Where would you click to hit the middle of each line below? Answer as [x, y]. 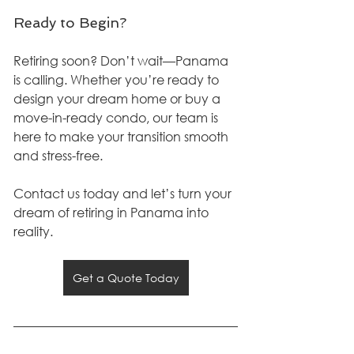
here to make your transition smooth [122, 136]
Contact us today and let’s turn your [124, 193]
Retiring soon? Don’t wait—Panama [122, 60]
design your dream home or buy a [119, 98]
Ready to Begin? [70, 22]
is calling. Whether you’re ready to [118, 79]
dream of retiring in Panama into [113, 212]
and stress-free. [58, 155]
